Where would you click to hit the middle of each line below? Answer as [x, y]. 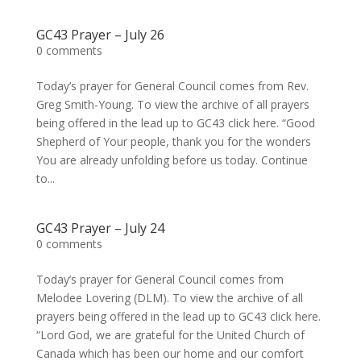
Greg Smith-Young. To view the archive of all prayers [172, 104]
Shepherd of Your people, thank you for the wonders [173, 141]
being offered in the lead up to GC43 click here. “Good [175, 123]
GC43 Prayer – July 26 [100, 35]
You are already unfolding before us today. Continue [172, 160]
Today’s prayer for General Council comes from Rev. [172, 86]
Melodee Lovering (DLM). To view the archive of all [169, 298]
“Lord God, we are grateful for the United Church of [170, 335]
